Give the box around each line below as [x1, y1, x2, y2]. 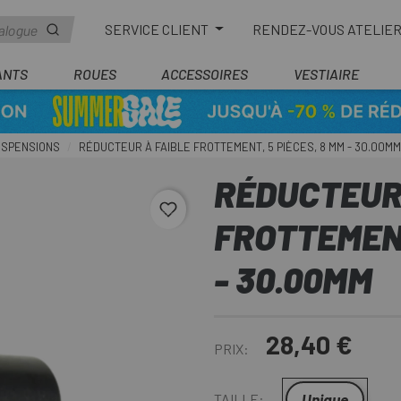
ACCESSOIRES [161, 65, 248, 82]
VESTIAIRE [293, 65, 359, 82]
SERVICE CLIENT [105, 20, 212, 38]
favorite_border [159, 203, 277, 225]
